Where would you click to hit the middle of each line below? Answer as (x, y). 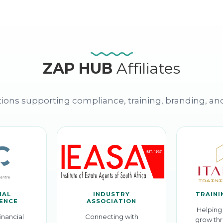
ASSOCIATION (111, 201)
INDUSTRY (111, 194)
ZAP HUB (79, 69)
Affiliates (148, 69)
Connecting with (111, 217)
